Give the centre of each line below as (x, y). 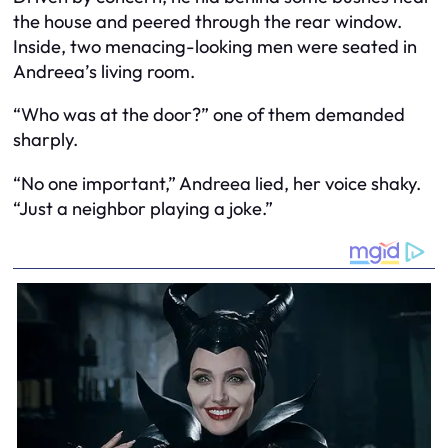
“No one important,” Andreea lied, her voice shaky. (217, 183)
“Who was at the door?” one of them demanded (209, 115)
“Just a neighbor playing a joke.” (143, 208)
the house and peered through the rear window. (207, 21)
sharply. (45, 140)
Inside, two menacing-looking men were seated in (215, 46)
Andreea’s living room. (104, 71)
